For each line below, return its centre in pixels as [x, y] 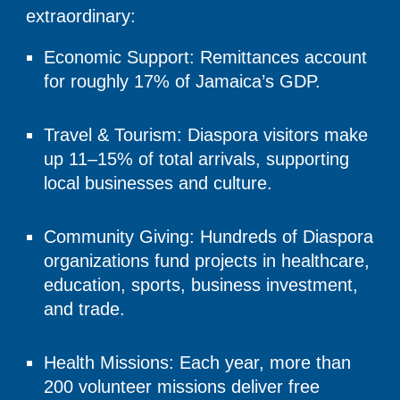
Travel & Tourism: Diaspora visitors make [206, 134]
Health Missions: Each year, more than [198, 362]
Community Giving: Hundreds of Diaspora [209, 236]
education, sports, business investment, [201, 284]
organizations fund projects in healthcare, [207, 260]
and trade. [85, 308]
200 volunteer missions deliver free [182, 386]
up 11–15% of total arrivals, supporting [197, 158]
